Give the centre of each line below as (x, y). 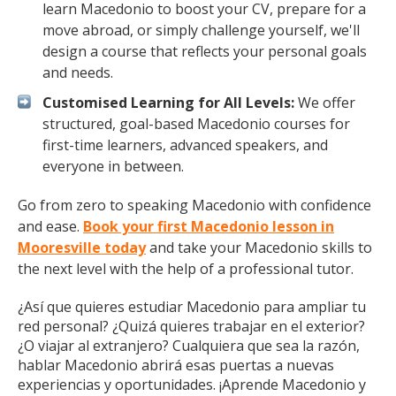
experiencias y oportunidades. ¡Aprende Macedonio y (192, 385)
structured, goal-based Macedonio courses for (196, 124)
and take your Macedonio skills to (259, 247)
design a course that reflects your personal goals (205, 51)
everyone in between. (113, 166)
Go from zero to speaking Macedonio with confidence (194, 205)
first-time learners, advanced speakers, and (185, 145)
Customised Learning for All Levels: (168, 103)
